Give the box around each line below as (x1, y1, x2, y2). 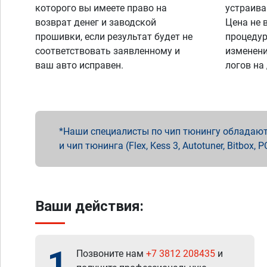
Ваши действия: (35, 198, 144, 215)
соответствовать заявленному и (35, 45, 180, 57)
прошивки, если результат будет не (35, 31, 193, 42)
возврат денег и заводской (35, 17, 156, 28)
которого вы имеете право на (35, 2, 167, 14)
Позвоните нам (76, 248, 146, 259)
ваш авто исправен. (35, 60, 123, 71)
